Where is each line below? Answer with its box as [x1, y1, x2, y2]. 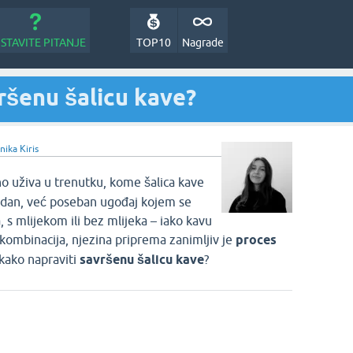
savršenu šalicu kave [76, 252, 204, 267]
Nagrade [181, 36, 224, 49]
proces [236, 232, 277, 247]
